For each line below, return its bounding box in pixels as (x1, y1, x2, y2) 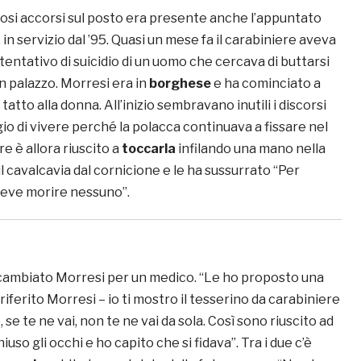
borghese (149, 75, 211, 91)
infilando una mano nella (176, 140, 326, 156)
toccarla (122, 140, 176, 156)
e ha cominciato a (211, 75, 321, 91)
